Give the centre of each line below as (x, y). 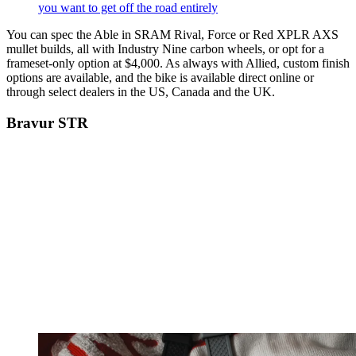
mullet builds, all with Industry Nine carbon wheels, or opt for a (165, 49)
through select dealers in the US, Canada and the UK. (141, 92)
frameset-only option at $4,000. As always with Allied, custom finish (178, 64)
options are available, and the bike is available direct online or (160, 78)
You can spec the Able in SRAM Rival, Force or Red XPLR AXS (172, 35)
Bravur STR (47, 122)
